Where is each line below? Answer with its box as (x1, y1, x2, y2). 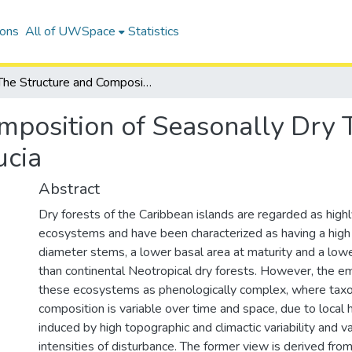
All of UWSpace (24, 23, 115, 40)
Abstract (38, 178, 100, 200)
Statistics (127, 23, 179, 40)
